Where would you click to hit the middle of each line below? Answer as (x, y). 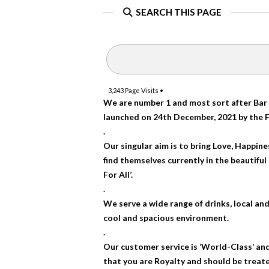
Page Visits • (144, 91)
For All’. (118, 175)
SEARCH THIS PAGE (177, 12)
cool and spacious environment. (166, 218)
